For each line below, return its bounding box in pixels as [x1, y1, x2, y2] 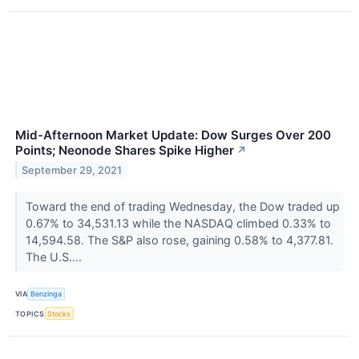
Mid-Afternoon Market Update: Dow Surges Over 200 [15, 127, 331, 143]
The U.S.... [25, 249, 85, 264]
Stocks [47, 309, 71, 318]
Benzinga [30, 289, 63, 299]
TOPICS [15, 309, 45, 318]
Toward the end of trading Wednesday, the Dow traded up [25, 199, 340, 213]
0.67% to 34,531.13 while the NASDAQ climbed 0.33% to [25, 216, 331, 230]
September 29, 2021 [22, 163, 123, 176]
